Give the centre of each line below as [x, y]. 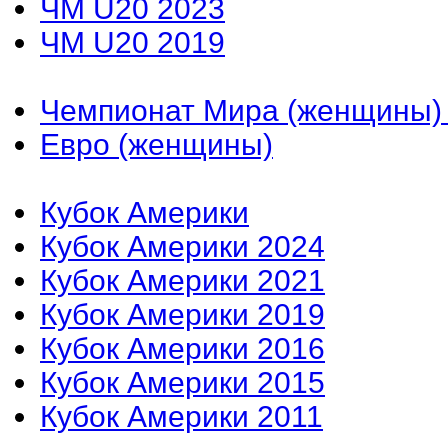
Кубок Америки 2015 [182, 382]
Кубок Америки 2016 [182, 348]
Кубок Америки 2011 [181, 416]
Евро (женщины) [156, 144]
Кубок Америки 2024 [182, 246]
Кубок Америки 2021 [182, 280]
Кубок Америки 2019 [182, 314]
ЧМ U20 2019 [132, 42]
